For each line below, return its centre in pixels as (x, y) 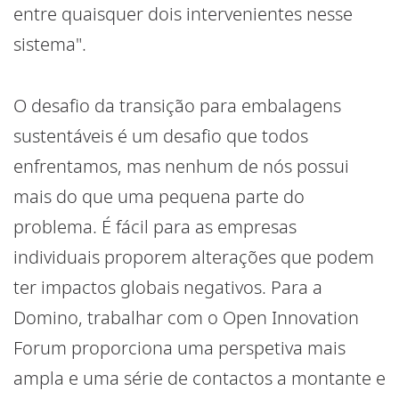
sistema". (50, 45)
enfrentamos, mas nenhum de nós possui (181, 167)
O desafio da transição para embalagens (177, 106)
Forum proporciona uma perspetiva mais (179, 348)
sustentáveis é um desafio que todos (161, 136)
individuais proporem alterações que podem (194, 257)
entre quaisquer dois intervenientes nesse (183, 14)
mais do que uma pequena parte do (159, 197)
